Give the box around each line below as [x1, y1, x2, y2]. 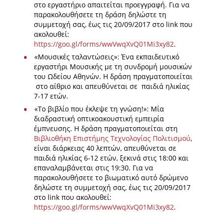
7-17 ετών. [34, 91, 68, 101]
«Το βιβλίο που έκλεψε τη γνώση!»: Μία [34, 104, 164, 114]
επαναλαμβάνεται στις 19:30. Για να [34, 163, 153, 173]
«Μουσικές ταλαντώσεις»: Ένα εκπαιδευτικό [34, 52, 179, 62]
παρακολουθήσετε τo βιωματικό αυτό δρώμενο [34, 173, 188, 183]
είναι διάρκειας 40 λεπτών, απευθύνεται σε [34, 143, 178, 153]
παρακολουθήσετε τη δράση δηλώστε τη [34, 10, 166, 20]
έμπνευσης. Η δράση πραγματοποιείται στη [34, 124, 178, 134]
